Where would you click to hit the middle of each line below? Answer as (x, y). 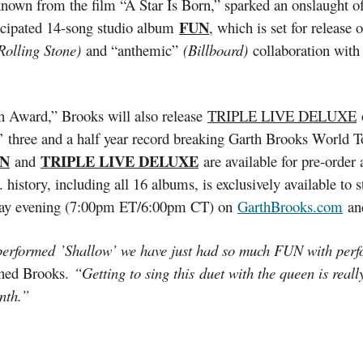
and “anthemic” (132, 49)
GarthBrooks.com (290, 207)
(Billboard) (216, 49)
